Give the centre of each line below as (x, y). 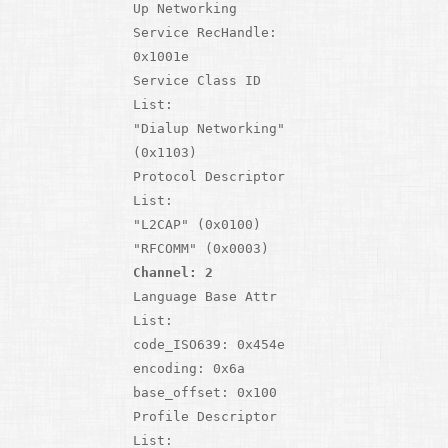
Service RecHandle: (204, 32)
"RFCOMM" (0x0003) (200, 248)
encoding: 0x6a (188, 368)
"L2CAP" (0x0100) (196, 224)
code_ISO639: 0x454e (208, 344)
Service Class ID (196, 80)
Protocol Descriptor (208, 176)
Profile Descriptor (204, 416)
